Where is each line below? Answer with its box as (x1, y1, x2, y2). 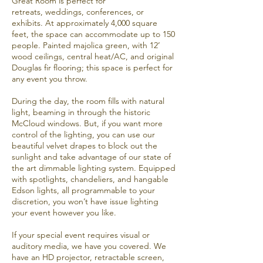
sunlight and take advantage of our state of (12, 151, 171, 162)
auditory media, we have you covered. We (12, 241, 166, 251)
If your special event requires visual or (12, 230, 150, 240)
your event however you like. (12, 207, 116, 218)
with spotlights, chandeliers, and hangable (12, 174, 168, 184)
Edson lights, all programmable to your (12, 185, 155, 195)
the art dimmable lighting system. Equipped (12, 163, 176, 173)
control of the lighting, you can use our (12, 129, 155, 140)
